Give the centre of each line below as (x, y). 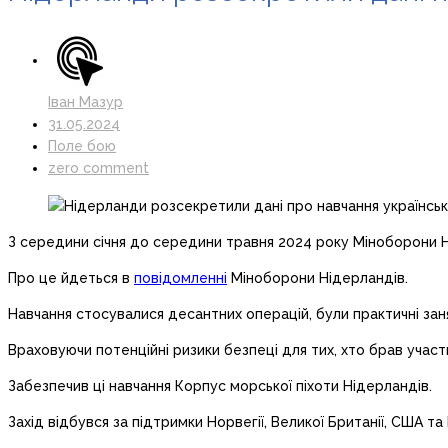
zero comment (98, 168)
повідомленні (180, 277)
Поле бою (82, 146)
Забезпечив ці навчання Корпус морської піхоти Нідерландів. (220, 385)
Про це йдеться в (71, 277)
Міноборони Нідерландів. (317, 277)
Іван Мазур (85, 102)
